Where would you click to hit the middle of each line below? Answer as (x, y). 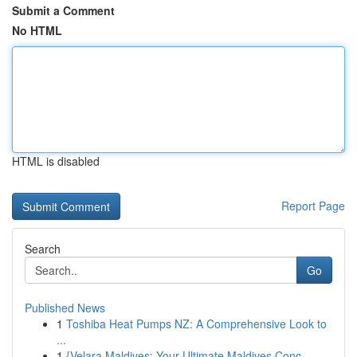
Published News (65, 308)
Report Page (313, 206)
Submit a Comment (63, 10)
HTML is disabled (56, 161)
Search (43, 249)
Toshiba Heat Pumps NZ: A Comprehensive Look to (196, 324)
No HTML (37, 30)
